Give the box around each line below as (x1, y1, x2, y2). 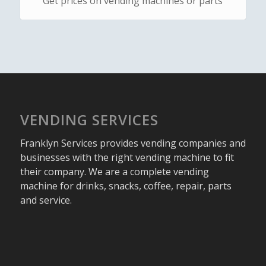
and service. (20, 193, 72, 207)
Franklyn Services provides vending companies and (20, 136, 246, 150)
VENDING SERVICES (20, 109, 159, 129)
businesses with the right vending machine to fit (20, 150, 234, 164)
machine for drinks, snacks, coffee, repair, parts (20, 179, 232, 192)
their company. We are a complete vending (20, 164, 209, 178)
